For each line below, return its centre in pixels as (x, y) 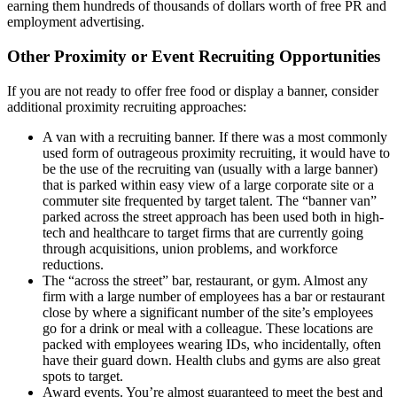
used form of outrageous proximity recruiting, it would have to (216, 152)
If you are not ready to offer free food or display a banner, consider (193, 90)
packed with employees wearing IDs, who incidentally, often (212, 344)
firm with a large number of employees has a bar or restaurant (214, 296)
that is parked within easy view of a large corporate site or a (208, 184)
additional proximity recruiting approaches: (127, 106)
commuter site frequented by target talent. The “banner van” (210, 200)
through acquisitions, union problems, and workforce (190, 248)
